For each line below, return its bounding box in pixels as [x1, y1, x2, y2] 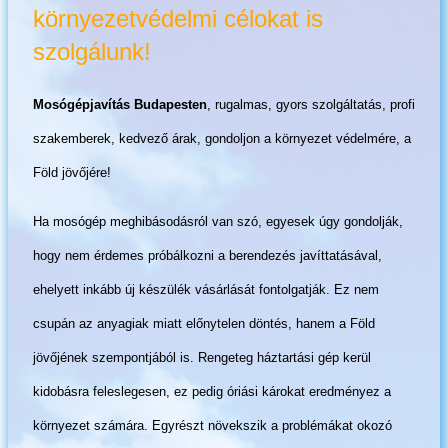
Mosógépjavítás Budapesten [33, 96, 207, 112]
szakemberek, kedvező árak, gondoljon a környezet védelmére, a [33, 130, 411, 146]
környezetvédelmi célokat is [33, 5, 323, 32]
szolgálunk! [33, 38, 151, 65]
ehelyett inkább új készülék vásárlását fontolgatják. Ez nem [33, 281, 379, 297]
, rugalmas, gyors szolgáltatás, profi [207, 96, 415, 112]
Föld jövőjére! [33, 164, 111, 180]
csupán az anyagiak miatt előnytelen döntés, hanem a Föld [33, 315, 375, 331]
